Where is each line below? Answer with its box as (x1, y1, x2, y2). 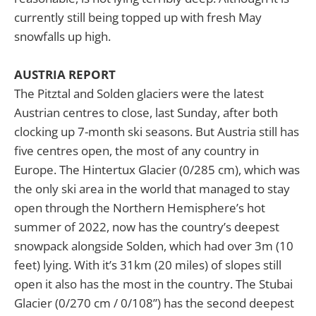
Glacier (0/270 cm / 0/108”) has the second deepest (14, 294, 294, 311)
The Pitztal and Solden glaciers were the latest (14, 85, 264, 102)
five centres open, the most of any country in (14, 142, 259, 159)
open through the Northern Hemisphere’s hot (14, 199, 265, 216)
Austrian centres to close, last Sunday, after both (14, 104, 278, 121)
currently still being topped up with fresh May (14, 8, 262, 25)
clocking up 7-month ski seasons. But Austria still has (14, 123, 299, 140)
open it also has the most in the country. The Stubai (14, 275, 293, 292)
